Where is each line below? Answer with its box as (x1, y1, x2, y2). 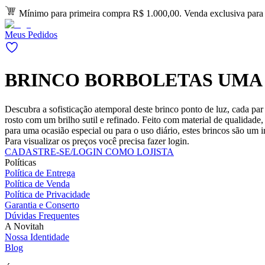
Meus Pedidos (5, 30, 57, 40)
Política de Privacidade (5, 189, 90, 199)
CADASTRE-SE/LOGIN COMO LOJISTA (5, 146, 174, 157)
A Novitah (5, 221, 44, 231)
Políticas (5, 157, 36, 167)
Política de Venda (5, 178, 70, 189)
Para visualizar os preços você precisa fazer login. (5, 135, 189, 146)
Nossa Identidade (5, 231, 69, 242)
